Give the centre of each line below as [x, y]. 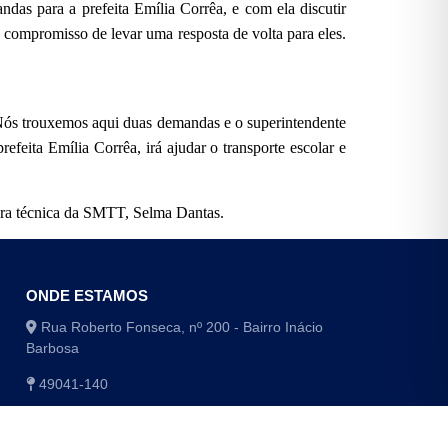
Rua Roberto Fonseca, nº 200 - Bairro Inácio [179, 327]
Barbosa [52, 348]
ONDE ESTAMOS [86, 296]
